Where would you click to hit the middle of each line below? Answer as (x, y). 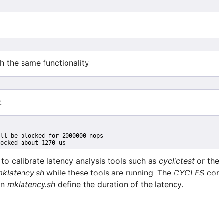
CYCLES (189, 173)
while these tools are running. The (109, 173)
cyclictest (177, 161)
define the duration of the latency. (119, 185)
